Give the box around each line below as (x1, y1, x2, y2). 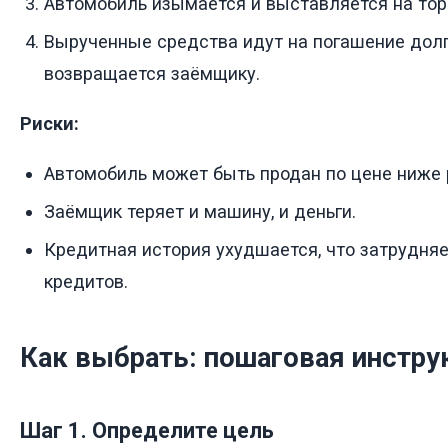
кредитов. (44, 270, 128, 292)
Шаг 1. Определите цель (20, 417, 274, 443)
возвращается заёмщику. (44, 62, 260, 84)
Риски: (20, 112, 79, 134)
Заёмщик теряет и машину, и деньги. (44, 200, 356, 222)
